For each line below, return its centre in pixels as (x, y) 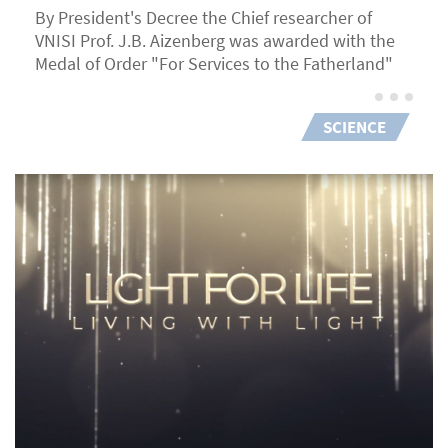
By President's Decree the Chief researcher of (203, 18)
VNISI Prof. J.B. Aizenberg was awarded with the (215, 41)
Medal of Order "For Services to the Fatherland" (214, 64)
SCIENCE (354, 127)
